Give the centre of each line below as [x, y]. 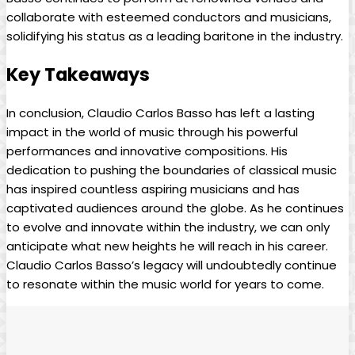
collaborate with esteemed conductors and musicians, [169, 17]
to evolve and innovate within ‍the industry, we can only [168, 227]
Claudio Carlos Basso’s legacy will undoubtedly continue [172, 265]
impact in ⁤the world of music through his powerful [152, 132]
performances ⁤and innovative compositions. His [147, 151]
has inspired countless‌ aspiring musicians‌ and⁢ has [153, 189]
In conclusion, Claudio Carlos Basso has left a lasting [160, 113]
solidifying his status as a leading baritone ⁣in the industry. [175, 36]
